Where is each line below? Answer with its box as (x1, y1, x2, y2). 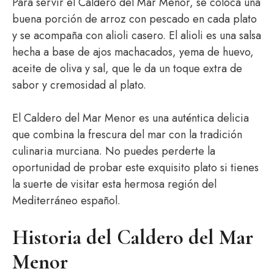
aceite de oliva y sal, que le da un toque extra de (12, 61, 242, 76)
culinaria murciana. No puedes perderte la (12, 143, 215, 159)
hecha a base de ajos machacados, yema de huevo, (12, 44, 254, 60)
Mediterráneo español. (12, 193, 120, 209)
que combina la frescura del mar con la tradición (12, 127, 242, 143)
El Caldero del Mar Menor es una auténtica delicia (12, 110, 249, 126)
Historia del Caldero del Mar (12, 225, 253, 250)
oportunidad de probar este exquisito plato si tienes (12, 160, 259, 176)
